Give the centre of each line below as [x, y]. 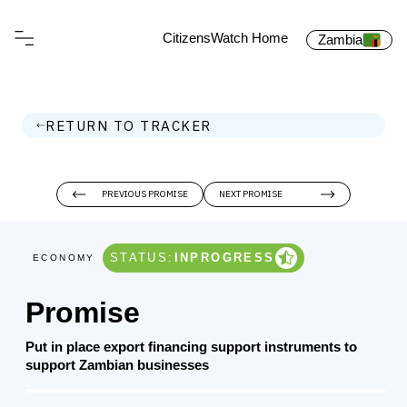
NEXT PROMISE [251, 194]
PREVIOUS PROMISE [145, 194]
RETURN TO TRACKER [129, 125]
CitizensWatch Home [225, 38]
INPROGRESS [224, 258]
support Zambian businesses [117, 365]
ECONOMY [64, 258]
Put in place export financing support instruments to [191, 347]
